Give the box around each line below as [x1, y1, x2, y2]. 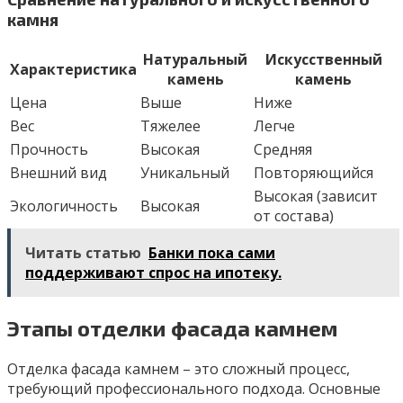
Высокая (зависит [254, 185, 378, 206]
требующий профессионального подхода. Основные [7, 378, 381, 399]
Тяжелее [140, 115, 201, 136]
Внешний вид [10, 162, 107, 183]
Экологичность [10, 195, 118, 216]
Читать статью [25, 242, 141, 263]
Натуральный [143, 49, 247, 69]
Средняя [254, 139, 312, 159]
